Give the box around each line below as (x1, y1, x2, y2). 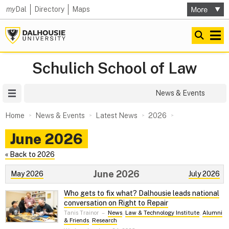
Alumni (202, 209, 222, 217)
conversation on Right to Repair (64, 199, 168, 207)
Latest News (96, 111, 138, 120)
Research (92, 217, 117, 224)
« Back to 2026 (5, 150, 55, 158)
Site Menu (21, 89, 54, 97)
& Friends (64, 217, 89, 224)
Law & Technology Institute (125, 209, 199, 217)
